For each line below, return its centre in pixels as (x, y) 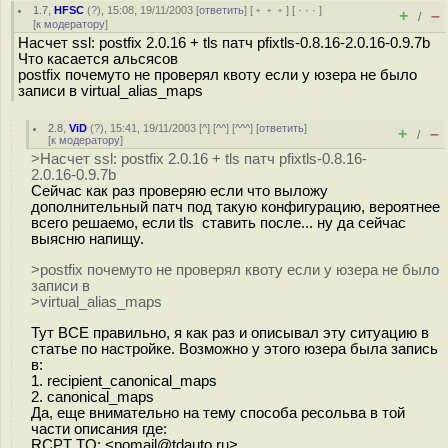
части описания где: (99, 428)
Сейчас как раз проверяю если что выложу (179, 191)
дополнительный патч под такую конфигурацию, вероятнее (235, 207)
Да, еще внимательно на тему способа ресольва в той (218, 412)
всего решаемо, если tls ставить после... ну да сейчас (218, 223)
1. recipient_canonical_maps (124, 380)
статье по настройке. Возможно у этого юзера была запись (234, 348)
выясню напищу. (87, 239)
